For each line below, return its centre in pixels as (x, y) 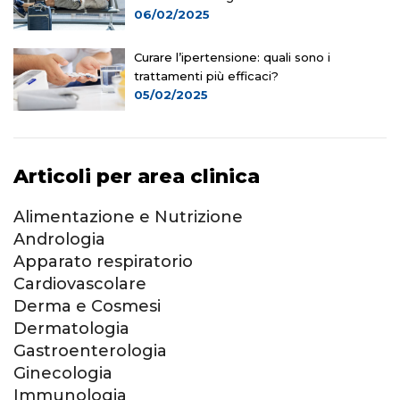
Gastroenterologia (90, 351)
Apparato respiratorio (103, 262)
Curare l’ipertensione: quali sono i (233, 58)
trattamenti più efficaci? (207, 76)
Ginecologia (63, 374)
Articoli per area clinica (137, 177)
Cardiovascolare (80, 284)
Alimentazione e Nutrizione (128, 217)
